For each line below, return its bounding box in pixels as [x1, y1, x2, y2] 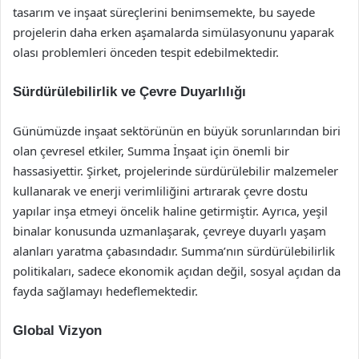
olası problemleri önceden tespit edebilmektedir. [13, 44, 279, 60]
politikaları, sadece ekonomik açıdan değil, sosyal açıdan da [13, 263, 341, 279]
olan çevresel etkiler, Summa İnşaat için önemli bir [13, 143, 289, 159]
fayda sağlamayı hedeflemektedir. [13, 283, 198, 299]
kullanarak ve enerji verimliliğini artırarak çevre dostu [13, 183, 308, 199]
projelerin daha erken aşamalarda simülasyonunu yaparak [13, 24, 334, 40]
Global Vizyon [13, 323, 102, 338]
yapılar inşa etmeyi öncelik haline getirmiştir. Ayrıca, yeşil [13, 203, 328, 219]
